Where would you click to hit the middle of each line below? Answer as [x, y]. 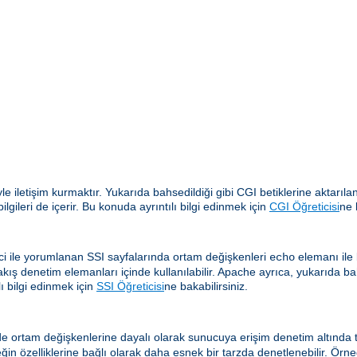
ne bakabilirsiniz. [206, 286]
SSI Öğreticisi [130, 286]
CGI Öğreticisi [304, 207]
